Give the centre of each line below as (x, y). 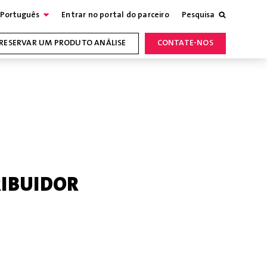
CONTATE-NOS (185, 44)
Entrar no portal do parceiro (115, 15)
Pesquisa (198, 15)
